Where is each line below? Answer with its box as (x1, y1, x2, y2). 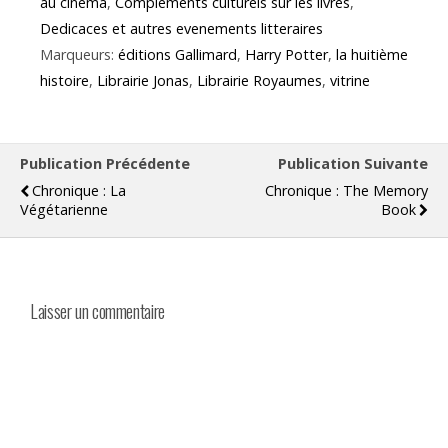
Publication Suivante (278, 154, 428, 174)
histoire (40, 71, 89, 91)
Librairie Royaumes (197, 71, 322, 91)
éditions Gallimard (118, 45, 237, 65)
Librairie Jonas (97, 71, 189, 91)
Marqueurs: (40, 45, 118, 65)
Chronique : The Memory (265, 181, 428, 201)
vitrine (330, 71, 370, 91)
